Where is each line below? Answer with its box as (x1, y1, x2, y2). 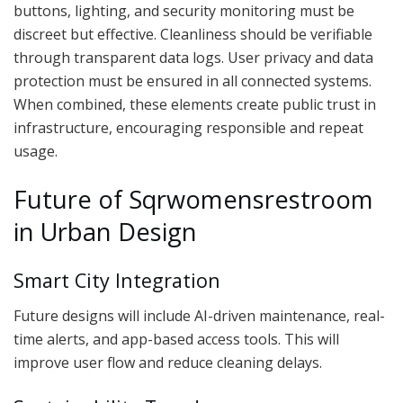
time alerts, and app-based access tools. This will (13, 329, 339, 350)
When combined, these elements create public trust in (13, 94, 376, 115)
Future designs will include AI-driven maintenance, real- (13, 306, 385, 327)
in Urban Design (13, 214, 197, 248)
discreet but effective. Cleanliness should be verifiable (13, 24, 372, 45)
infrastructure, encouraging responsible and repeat (13, 118, 363, 139)
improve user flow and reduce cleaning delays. (13, 353, 322, 373)
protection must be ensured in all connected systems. (13, 71, 372, 92)
